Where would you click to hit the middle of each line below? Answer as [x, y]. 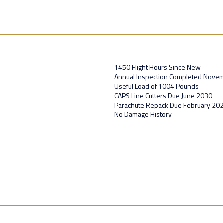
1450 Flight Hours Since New [158, 67]
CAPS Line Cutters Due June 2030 [163, 95]
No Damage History [143, 114]
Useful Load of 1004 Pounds [157, 86]
